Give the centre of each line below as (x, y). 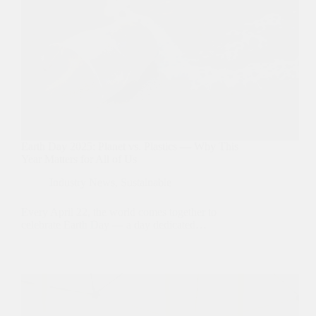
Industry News (82, 183)
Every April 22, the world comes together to (119, 212)
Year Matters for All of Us (79, 159)
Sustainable (146, 183)
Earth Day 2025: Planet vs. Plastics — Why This (130, 147)
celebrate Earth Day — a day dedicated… (114, 225)
